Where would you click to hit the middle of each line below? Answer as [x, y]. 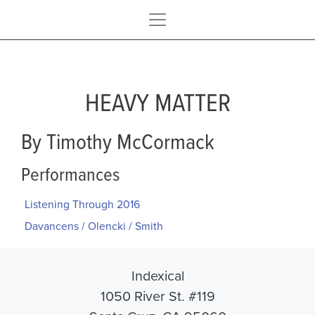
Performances [70, 173]
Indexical [157, 276]
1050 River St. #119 [157, 296]
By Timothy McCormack [118, 141]
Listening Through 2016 [82, 204]
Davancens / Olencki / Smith [94, 226]
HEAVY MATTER [157, 102]
